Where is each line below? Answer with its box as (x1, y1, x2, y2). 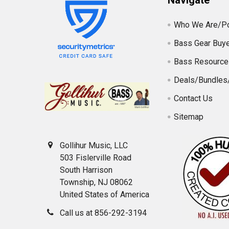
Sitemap (174, 112, 204, 122)
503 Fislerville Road (60, 153, 131, 163)
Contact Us (174, 94, 213, 104)
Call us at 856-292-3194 (60, 208, 147, 218)
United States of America (60, 190, 149, 200)
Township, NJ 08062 (60, 177, 133, 188)
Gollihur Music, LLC (60, 141, 128, 151)
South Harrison (60, 165, 112, 175)
